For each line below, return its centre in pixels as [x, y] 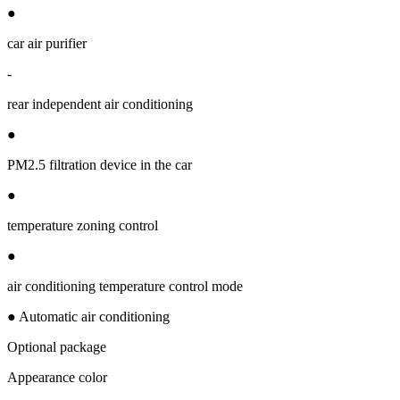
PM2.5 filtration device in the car [100, 164]
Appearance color [57, 377]
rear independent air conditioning [100, 104]
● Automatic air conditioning [88, 316]
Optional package [57, 346]
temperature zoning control [83, 225]
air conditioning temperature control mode [125, 286]
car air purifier [47, 43]
